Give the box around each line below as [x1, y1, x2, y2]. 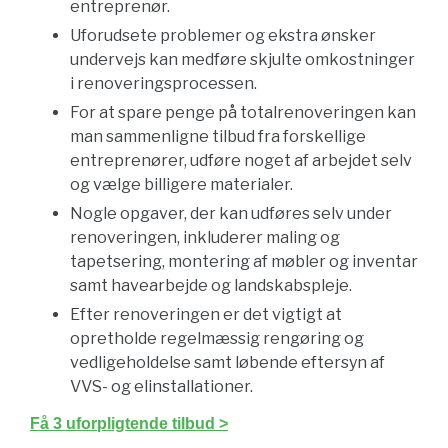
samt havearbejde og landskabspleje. [70, 276, 352, 295]
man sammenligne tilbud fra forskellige [70, 127, 366, 146]
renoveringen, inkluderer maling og [70, 228, 340, 247]
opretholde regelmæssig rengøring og [70, 329, 364, 348]
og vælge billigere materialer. [70, 175, 293, 194]
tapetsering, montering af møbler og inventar [70, 252, 418, 271]
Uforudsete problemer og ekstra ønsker [70, 26, 376, 45]
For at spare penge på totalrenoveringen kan [70, 103, 416, 122]
